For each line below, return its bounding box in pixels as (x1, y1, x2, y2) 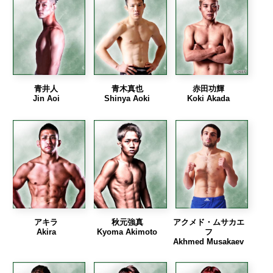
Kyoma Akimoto (97, 227, 158, 236)
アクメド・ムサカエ (172, 217, 244, 227)
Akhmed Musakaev (173, 236, 244, 246)
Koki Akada (187, 93, 230, 103)
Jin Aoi (32, 93, 60, 103)
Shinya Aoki (104, 93, 151, 103)
